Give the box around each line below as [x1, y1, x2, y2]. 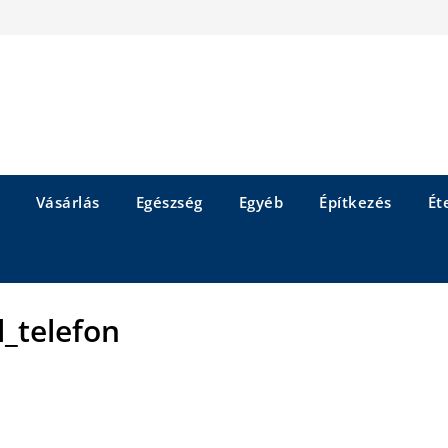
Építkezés [319, 192, 392, 212]
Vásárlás [35, 192, 100, 212]
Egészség [135, 192, 203, 212]
